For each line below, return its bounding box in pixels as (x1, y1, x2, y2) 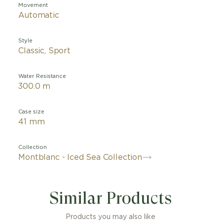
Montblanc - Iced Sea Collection (18, 153, 142, 161)
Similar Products (49, 188, 172, 208)
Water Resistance (18, 74, 67, 79)
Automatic (18, 11, 59, 19)
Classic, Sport (18, 47, 71, 55)
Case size (18, 109, 45, 114)
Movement (18, 2, 48, 8)
